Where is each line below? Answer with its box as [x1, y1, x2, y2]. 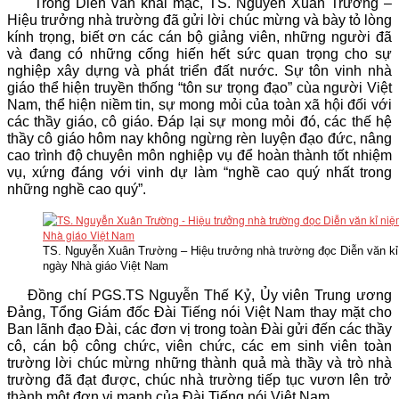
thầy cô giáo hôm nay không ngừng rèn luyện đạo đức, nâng [7, 131, 392, 146]
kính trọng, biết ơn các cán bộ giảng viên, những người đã [7, 29, 392, 45]
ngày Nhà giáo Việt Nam [43, 259, 168, 273]
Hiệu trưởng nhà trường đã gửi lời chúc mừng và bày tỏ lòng [7, 12, 392, 28]
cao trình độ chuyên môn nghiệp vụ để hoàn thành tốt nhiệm [7, 148, 392, 163]
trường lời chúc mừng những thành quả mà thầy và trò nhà [7, 355, 392, 370]
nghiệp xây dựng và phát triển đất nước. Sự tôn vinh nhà [7, 63, 392, 78]
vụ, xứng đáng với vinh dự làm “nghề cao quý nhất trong [7, 165, 392, 180]
